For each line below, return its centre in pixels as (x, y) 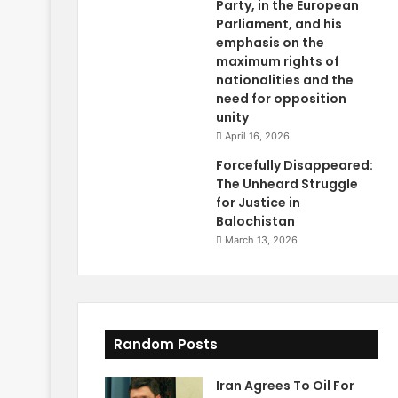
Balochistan (255, 222)
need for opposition (281, 99)
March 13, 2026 (261, 240)
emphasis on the (270, 43)
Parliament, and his (279, 24)
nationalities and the (285, 80)
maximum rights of (278, 62)
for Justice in (258, 203)
